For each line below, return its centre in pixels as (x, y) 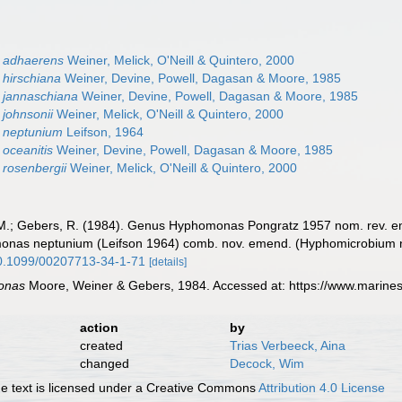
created (101, 345)
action (99, 328)
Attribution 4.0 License (322, 388)
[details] (168, 262)
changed (104, 363)
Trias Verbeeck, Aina (287, 345)
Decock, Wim (267, 363)
